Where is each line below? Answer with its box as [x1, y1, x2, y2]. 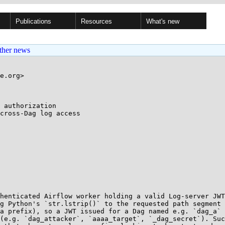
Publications [16, 18, 51, 25]
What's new [146, 18, 179, 25]
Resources [81, 18, 112, 25]
